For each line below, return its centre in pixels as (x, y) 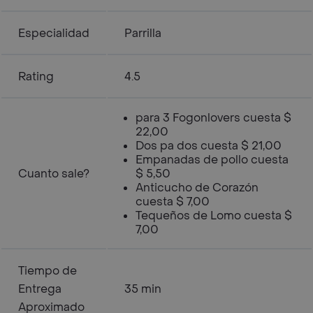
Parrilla (143, 33)
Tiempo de (48, 271)
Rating (36, 77)
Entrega (40, 289)
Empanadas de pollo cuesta (212, 160)
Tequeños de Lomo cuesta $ (214, 216)
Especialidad (54, 33)
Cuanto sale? (54, 174)
